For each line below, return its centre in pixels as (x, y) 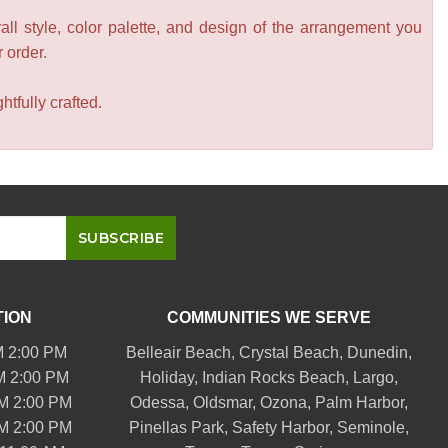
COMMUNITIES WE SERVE (268, 317)
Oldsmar (222, 402)
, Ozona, (283, 402)
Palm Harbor (359, 402)
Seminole (370, 427)
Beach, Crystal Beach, (263, 352)
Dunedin (377, 352)
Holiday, (170, 377)
